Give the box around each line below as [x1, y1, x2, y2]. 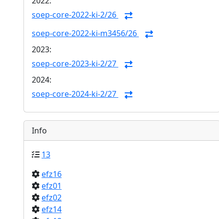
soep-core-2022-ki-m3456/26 [32, 28, 139, 39]
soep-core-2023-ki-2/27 [32, 58, 118, 69]
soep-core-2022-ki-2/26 [32, 9, 118, 21]
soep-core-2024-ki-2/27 [32, 88, 118, 100]
